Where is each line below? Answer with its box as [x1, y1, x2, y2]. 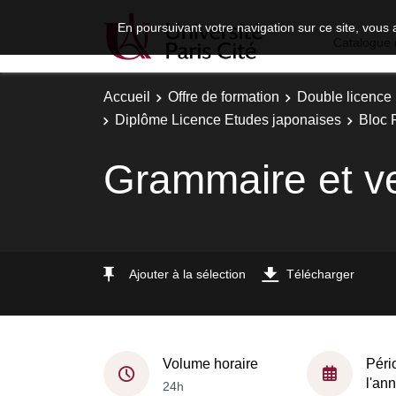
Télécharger [286, 266, 354, 281]
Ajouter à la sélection [129, 266, 246, 281]
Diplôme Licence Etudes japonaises [115, 111, 341, 127]
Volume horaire [163, 355, 258, 371]
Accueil [103, 89, 150, 104]
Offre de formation [168, 89, 279, 104]
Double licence [297, 89, 392, 104]
